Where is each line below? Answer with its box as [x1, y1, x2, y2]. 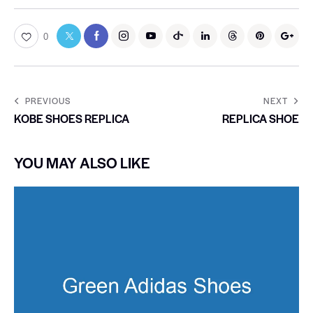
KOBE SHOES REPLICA [14, 110, 129, 126]
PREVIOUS [25, 94, 71, 107]
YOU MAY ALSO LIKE [14, 152, 150, 173]
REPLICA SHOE [222, 110, 299, 126]
